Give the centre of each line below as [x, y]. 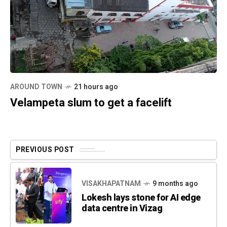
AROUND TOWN [36, 87]
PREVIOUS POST [45, 150]
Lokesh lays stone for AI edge [141, 198]
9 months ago [175, 184]
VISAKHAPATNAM [111, 184]
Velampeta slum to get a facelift [91, 103]
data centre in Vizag [122, 209]
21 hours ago [96, 87]
